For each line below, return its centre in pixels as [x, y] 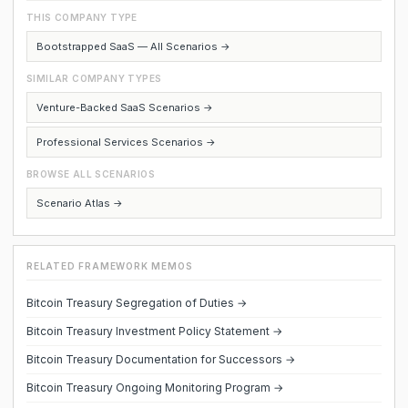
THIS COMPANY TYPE [82, 17]
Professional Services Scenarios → [126, 142]
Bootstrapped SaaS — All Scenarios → [133, 46]
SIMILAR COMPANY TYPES [94, 78]
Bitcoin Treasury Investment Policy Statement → [154, 331]
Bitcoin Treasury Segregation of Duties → [137, 303]
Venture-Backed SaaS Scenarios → [125, 107]
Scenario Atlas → [80, 203]
